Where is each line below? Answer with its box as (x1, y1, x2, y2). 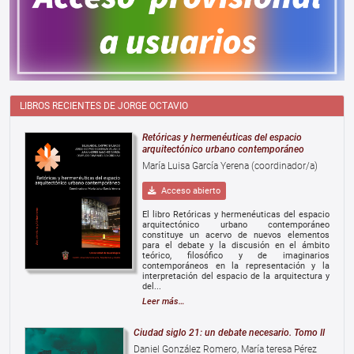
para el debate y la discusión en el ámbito (142, 240, 330, 251)
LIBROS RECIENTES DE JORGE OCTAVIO (20, 100, 188, 112)
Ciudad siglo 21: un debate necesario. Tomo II (133, 326, 325, 338)
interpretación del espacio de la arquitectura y (142, 271, 330, 282)
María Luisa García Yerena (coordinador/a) (142, 160, 318, 172)
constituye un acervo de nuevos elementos (142, 230, 330, 241)
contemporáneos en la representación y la (142, 261, 330, 272)
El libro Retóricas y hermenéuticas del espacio (142, 209, 330, 220)
